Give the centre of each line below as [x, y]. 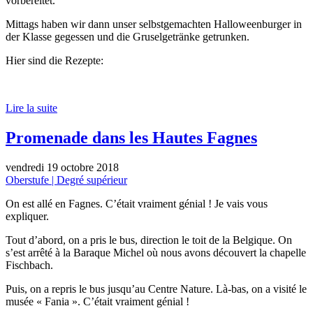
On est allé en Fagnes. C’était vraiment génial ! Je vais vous [137, 203]
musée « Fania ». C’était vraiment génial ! [97, 301]
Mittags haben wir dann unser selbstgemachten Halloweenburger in [154, 24]
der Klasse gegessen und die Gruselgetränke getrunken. [128, 36]
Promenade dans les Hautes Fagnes [131, 137]
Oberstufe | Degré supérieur [66, 180]
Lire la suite [31, 108]
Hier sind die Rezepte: [54, 60]
